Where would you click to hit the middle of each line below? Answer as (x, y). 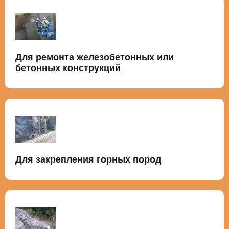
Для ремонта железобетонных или (95, 57)
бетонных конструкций (68, 68)
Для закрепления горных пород (88, 159)
